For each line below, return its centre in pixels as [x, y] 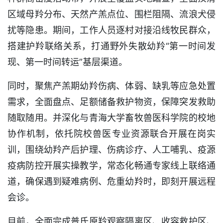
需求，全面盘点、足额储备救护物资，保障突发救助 [111, 102]
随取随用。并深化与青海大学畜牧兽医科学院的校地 [111, 118]
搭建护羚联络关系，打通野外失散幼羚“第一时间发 [111, 46]
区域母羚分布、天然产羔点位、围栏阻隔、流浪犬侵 [111, 14]
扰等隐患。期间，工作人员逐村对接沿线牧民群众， [111, 30]
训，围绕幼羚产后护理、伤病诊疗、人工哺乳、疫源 [111, 150]
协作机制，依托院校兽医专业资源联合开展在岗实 [111, 134]
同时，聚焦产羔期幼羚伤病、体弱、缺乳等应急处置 [111, 86]
